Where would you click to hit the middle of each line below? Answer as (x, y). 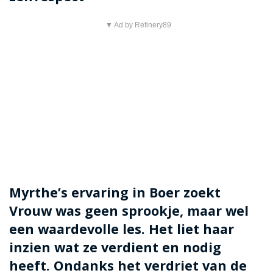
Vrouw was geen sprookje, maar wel (129, 211)
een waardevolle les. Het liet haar (122, 229)
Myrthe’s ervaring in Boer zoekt (115, 193)
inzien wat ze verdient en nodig (115, 247)
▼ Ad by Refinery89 (138, 25)
